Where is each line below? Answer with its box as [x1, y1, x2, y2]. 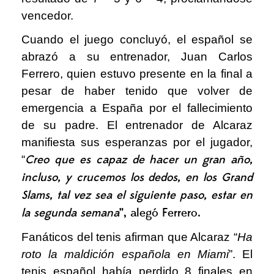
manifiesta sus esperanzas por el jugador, [21, 135, 253, 149]
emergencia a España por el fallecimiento [21, 101, 253, 114]
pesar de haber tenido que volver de [21, 84, 253, 97]
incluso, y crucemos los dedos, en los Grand [21, 170, 253, 185]
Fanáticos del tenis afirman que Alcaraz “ [21, 230, 237, 243]
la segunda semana [21, 206, 119, 220]
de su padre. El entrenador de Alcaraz [21, 118, 253, 131]
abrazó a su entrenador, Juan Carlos [21, 50, 253, 63]
